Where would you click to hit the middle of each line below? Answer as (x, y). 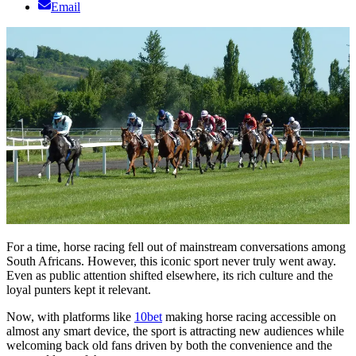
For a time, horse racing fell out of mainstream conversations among (176, 246)
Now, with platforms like (70, 316)
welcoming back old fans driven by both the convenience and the (169, 345)
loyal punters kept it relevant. (79, 289)
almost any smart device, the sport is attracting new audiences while (175, 331)
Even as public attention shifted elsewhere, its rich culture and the (170, 275)
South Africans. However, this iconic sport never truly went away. (171, 261)
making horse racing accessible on (249, 316)
